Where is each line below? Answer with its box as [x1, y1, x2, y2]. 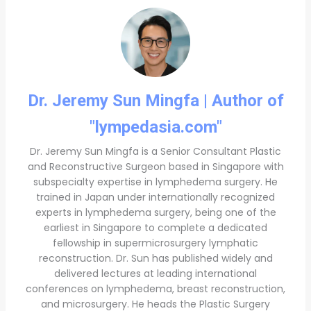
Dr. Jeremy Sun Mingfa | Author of [27, 90, 284, 110]
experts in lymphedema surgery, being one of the [35, 205, 276, 219]
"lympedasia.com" [89, 117, 222, 137]
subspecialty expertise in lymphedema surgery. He [33, 174, 278, 189]
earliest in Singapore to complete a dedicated [44, 220, 268, 235]
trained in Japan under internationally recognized [36, 190, 276, 204]
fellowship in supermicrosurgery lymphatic [53, 235, 259, 250]
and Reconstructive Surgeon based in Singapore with [27, 159, 284, 174]
